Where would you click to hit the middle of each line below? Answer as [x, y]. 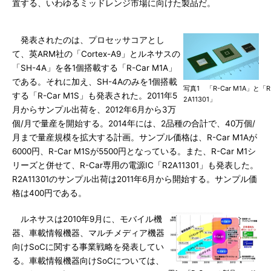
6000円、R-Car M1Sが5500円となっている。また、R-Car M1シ [134, 151]
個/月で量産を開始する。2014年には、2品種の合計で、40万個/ [134, 123]
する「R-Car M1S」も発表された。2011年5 [95, 96]
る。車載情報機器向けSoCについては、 [88, 261]
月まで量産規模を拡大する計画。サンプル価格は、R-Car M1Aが [135, 137]
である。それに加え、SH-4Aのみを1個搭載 [95, 82]
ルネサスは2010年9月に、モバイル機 [87, 219]
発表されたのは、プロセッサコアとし [88, 40]
